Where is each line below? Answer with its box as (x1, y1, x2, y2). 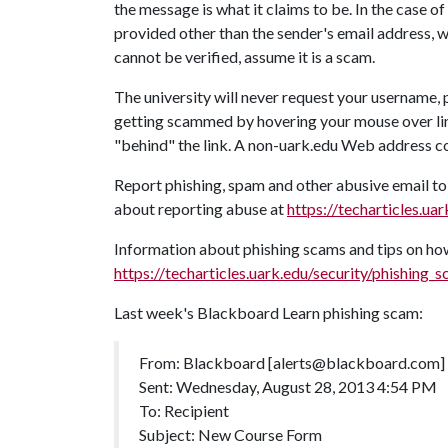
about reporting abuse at (114, 199, 287, 218)
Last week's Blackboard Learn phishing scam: (114, 303, 423, 322)
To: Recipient (139, 401, 229, 420)
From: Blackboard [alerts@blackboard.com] (139, 353, 445, 372)
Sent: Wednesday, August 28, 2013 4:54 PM (139, 377, 437, 396)
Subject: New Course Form (139, 425, 322, 444)
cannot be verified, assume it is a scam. (114, 47, 375, 66)
